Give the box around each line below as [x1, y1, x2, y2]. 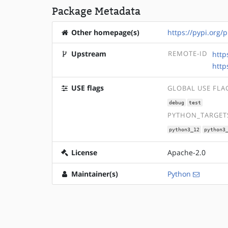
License [69, 148, 97, 158]
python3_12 [169, 126, 200, 132]
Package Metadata [52, 5, 140, 17]
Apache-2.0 [167, 148, 206, 158]
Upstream [69, 49, 106, 59]
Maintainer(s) [69, 169, 118, 179]
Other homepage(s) [69, 27, 139, 37]
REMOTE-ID [168, 49, 208, 58]
